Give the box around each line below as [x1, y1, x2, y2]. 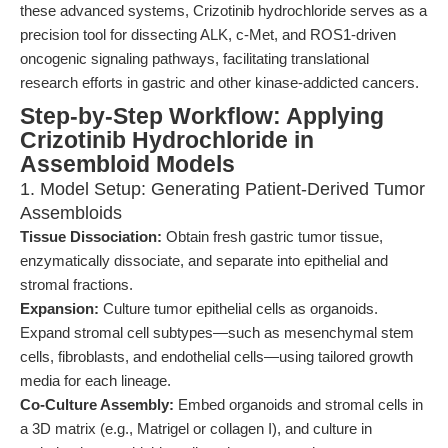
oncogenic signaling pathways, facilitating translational [20, 50, 369, 67]
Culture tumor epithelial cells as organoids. [99, 300, 378, 317]
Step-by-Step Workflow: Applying [20, 104, 384, 129]
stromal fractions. [20, 276, 133, 293]
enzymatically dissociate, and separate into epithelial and [20, 252, 388, 269]
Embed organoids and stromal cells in [174, 396, 423, 413]
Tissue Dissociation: [20, 228, 162, 245]
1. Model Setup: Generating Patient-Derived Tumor [20, 179, 425, 199]
